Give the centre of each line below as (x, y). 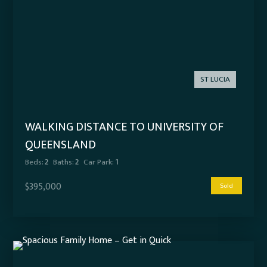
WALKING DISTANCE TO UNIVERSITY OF (125, 127)
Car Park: (99, 162)
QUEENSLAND (61, 145)
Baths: (63, 162)
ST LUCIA (215, 80)
